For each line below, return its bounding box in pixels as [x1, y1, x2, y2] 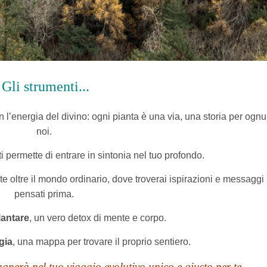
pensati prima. [14, 189, 74, 200]
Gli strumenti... [2, 79, 90, 95]
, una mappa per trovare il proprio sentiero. [13, 237, 191, 247]
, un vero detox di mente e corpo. [29, 213, 167, 223]
